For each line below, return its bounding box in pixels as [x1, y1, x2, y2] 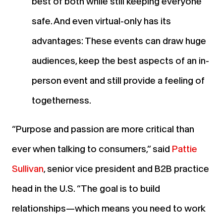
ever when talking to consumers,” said [12, 143, 172, 154]
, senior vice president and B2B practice [44, 163, 209, 174]
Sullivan [12, 163, 44, 174]
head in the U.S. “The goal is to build [12, 183, 160, 194]
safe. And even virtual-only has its [32, 15, 171, 26]
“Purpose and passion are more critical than [12, 123, 194, 134]
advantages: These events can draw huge [32, 35, 206, 46]
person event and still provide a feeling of [32, 75, 205, 86]
